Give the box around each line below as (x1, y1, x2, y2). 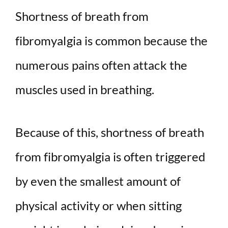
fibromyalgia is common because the (15, 33, 208, 48)
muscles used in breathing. (15, 82, 155, 97)
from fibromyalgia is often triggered (15, 149, 206, 164)
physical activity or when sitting (15, 198, 182, 213)
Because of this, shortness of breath (15, 125, 205, 140)
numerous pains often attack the (15, 58, 187, 73)
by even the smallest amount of (15, 174, 181, 189)
